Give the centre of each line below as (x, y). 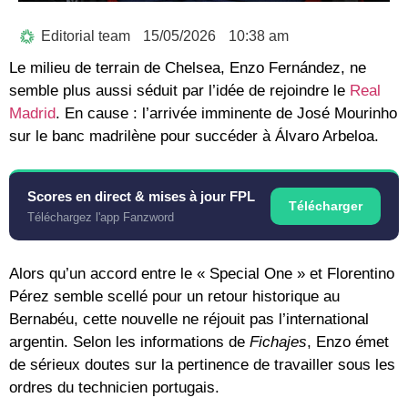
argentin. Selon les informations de (129, 342)
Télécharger (326, 206)
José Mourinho (347, 114)
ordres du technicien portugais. (114, 388)
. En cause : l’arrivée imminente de (176, 114)
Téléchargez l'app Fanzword (101, 218)
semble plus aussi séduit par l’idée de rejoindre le (179, 91)
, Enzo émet (348, 342)
